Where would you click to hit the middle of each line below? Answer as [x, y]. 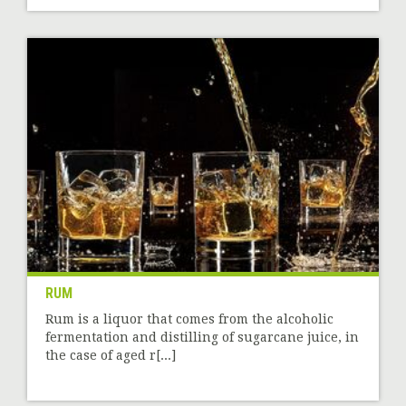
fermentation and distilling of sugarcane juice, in [202, 338]
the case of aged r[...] [111, 356]
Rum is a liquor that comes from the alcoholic [189, 319]
